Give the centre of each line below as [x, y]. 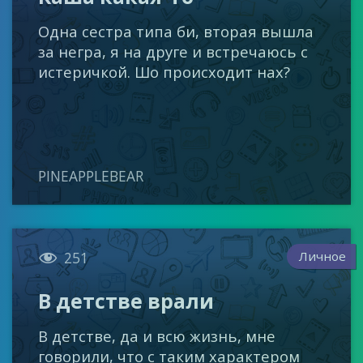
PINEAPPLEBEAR [91, 177]
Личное [323, 256]
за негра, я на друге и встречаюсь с [173, 52]
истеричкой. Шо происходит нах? [164, 72]
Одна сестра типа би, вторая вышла [176, 32]
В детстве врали [126, 300]
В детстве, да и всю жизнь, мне [157, 335]
